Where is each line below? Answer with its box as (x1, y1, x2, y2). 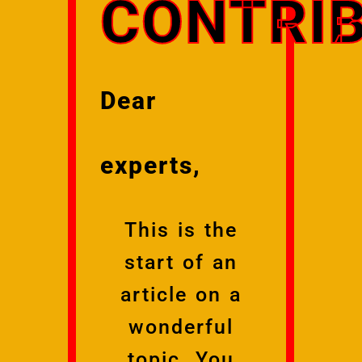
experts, (100, 150, 201, 179)
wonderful (128, 314, 234, 339)
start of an (124, 250, 238, 274)
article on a (120, 282, 242, 306)
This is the (124, 217, 238, 242)
